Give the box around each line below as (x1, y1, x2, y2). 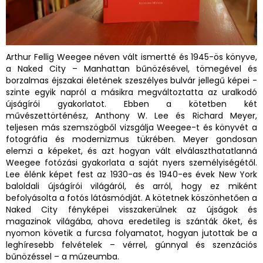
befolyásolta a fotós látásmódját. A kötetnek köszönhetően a (6, 192, 257, 204)
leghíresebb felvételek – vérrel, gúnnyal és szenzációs (6, 239, 257, 251)
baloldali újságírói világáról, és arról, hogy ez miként (6, 180, 257, 193)
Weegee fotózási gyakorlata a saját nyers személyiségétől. (6, 157, 257, 169)
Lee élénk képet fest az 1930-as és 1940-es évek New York (6, 168, 257, 181)
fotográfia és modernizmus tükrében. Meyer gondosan (6, 133, 257, 146)
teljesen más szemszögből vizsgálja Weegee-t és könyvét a (6, 122, 257, 134)
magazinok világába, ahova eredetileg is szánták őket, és (6, 215, 257, 228)
